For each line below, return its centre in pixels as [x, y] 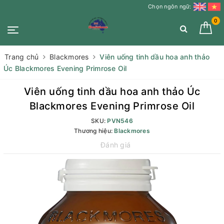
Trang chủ [22, 56]
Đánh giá [116, 144]
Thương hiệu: [94, 130]
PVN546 [120, 120]
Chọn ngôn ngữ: [170, 6]
